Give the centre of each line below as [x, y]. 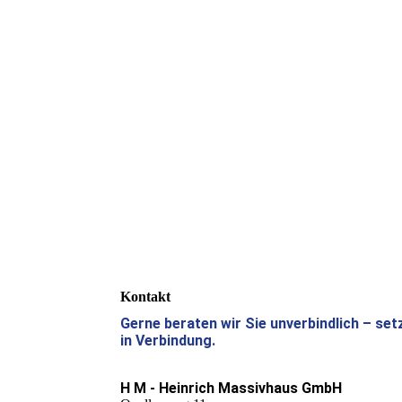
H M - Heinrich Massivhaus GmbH [232, 389]
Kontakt [146, 297]
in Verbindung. [168, 341]
